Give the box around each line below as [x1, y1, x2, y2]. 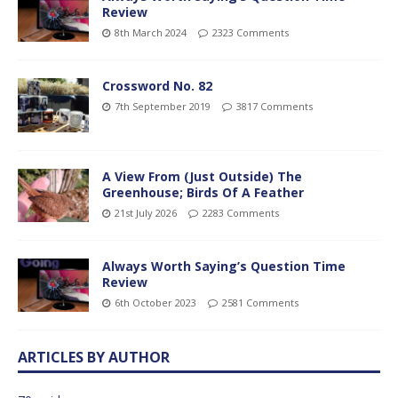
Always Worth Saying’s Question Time [102, 257, 346, 275]
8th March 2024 [115, 26, 187, 40]
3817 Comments [236, 99, 313, 114]
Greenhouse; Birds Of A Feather [102, 183, 304, 201]
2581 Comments [222, 295, 298, 309]
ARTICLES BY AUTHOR [18, 346, 170, 367]
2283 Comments [203, 205, 279, 219]
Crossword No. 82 [102, 77, 212, 95]
